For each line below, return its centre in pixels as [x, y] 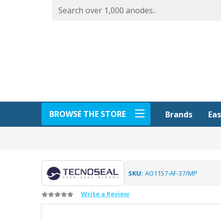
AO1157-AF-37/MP [171, 173]
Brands [179, 114]
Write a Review [105, 194]
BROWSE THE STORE [88, 114]
